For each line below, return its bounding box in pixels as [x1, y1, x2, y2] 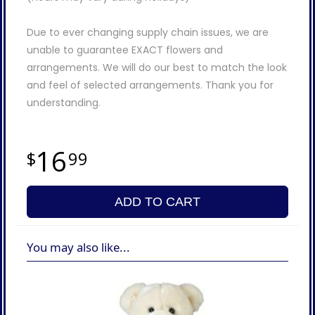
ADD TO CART [115, 195, 200, 210]
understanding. [27, 96, 101, 110]
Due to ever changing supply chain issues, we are [27, 25, 269, 40]
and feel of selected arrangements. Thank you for [27, 78, 274, 93]
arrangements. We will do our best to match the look [27, 60, 287, 75]
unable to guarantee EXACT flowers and [27, 43, 223, 58]
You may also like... [27, 238, 130, 255]
